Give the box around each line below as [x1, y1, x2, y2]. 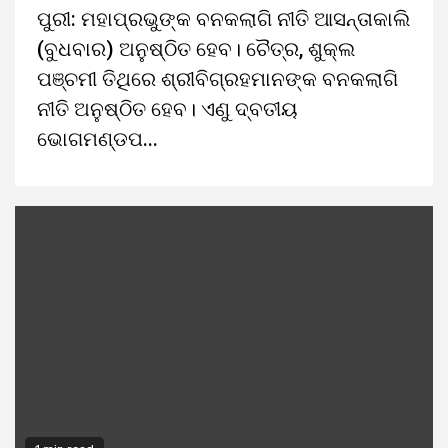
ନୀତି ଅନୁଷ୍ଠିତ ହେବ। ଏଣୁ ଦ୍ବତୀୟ [37, 97, 298, 121]
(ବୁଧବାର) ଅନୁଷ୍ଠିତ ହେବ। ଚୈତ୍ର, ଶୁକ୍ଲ [37, 37, 355, 61]
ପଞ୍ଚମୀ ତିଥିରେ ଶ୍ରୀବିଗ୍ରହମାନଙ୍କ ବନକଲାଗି [37, 67, 398, 91]
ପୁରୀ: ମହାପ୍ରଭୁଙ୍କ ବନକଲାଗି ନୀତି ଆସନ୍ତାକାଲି [37, 7, 410, 31]
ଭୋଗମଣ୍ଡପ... [37, 127, 158, 151]
